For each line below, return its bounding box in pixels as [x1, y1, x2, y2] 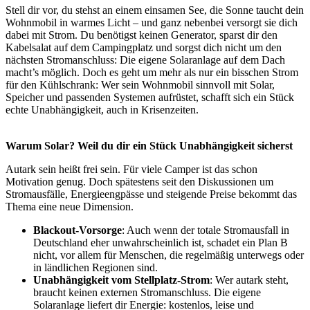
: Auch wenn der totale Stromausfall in [122, 224, 289, 237]
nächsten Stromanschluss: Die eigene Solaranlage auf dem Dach [6, 54, 285, 66]
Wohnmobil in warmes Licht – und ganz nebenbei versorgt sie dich [6, 17, 298, 29]
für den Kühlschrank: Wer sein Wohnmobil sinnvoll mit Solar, [6, 79, 275, 91]
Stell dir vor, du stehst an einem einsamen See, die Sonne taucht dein [6, 4, 304, 17]
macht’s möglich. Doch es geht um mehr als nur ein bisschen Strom [6, 66, 298, 79]
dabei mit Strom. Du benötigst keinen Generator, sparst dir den [6, 29, 277, 42]
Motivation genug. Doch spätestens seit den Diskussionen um [6, 176, 273, 188]
